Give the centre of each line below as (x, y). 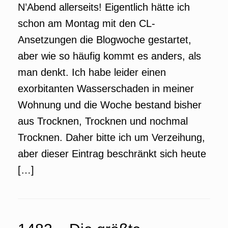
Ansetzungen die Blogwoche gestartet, (105, 40)
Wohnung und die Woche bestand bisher (110, 105)
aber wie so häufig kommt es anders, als (109, 56)
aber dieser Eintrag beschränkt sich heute (112, 154)
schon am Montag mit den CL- (87, 23)
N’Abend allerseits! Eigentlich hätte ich (104, 7)
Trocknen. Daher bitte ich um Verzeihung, (111, 137)
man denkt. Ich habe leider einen (92, 72)
